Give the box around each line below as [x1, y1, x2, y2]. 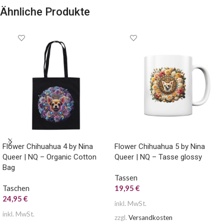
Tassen [114, 173, 137, 182]
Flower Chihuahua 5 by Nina [114, 142, 205, 151]
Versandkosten [128, 213, 172, 222]
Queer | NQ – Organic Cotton [2, 152, 96, 162]
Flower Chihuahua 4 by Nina [2, 142, 93, 151]
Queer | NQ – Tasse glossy [114, 152, 202, 162]
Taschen [2, 183, 29, 193]
